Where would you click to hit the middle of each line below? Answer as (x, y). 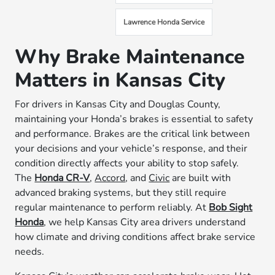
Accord (110, 178)
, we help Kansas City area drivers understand (145, 222)
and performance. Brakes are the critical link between (133, 134)
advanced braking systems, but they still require (121, 193)
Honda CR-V (62, 178)
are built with (200, 178)
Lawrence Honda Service (164, 22)
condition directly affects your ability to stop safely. (127, 163)
